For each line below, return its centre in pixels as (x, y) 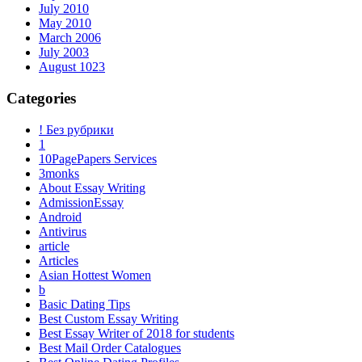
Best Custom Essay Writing (109, 318)
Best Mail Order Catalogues (110, 347)
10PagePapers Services (98, 158)
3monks (59, 173)
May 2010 (65, 23)
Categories (41, 98)
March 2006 (70, 38)
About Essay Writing (92, 187)
